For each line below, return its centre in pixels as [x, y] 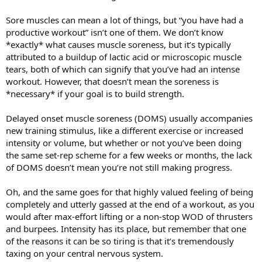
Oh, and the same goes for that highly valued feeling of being [130, 192]
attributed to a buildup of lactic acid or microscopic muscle [124, 56]
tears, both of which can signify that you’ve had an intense [123, 69]
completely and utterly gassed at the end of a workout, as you [130, 204]
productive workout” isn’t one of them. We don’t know [115, 32]
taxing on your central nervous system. [85, 253]
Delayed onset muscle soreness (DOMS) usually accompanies [129, 118]
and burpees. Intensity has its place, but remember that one [126, 228]
